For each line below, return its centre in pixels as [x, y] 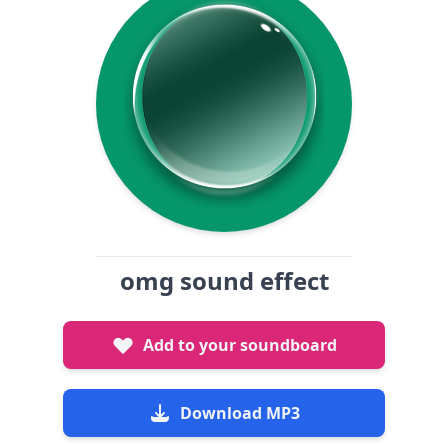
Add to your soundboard [240, 345]
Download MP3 [240, 413]
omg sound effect [224, 280]
